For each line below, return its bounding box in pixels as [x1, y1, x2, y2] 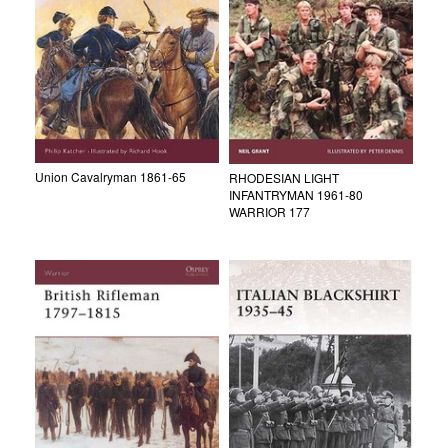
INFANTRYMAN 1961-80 [229, 186, 363, 204]
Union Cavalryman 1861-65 [35, 168, 186, 186]
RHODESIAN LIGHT [229, 169, 339, 187]
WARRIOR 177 [229, 203, 310, 221]
